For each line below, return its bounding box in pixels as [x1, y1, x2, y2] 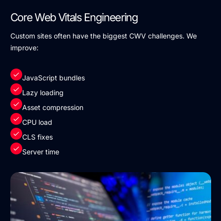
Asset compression [22, 103, 83, 111]
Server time [22, 147, 59, 156]
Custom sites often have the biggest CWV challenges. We [10, 31, 197, 40]
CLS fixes [22, 132, 53, 141]
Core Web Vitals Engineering [10, 10, 138, 24]
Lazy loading [22, 88, 64, 97]
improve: [10, 43, 38, 52]
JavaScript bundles [22, 73, 85, 82]
